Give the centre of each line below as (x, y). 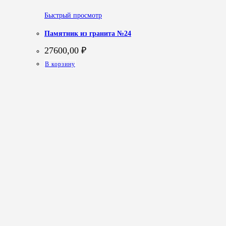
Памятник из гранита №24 (88, 34)
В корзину (60, 64)
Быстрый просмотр (73, 15)
